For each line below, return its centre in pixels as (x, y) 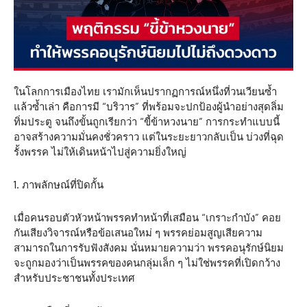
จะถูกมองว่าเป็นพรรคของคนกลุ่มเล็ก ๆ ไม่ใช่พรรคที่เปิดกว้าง (147, 263)
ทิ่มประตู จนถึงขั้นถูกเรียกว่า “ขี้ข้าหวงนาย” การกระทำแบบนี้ (147, 122)
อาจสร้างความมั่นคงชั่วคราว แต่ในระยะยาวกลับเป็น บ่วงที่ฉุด (149, 137)
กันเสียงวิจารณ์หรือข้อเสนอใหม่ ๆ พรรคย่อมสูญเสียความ (138, 233)
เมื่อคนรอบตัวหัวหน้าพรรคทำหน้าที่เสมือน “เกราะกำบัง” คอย (147, 218)
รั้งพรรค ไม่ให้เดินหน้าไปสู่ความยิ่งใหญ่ (100, 152)
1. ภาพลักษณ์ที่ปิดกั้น (59, 185)
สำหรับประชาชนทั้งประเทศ (74, 278)
